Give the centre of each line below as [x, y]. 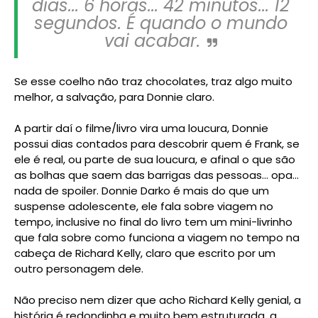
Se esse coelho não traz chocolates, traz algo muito [153, 81]
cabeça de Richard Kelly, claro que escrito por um [145, 253]
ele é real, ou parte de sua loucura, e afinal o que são [155, 159]
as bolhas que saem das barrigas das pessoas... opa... [157, 175]
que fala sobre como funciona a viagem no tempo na [157, 237]
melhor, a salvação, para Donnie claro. [114, 97]
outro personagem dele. [79, 268]
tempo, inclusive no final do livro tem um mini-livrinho [153, 221]
